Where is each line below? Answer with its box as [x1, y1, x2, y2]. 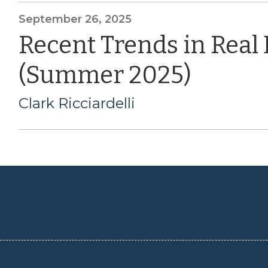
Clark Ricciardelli [18, 94, 135, 112]
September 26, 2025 [18, 12, 132, 26]
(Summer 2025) [18, 60, 191, 90]
